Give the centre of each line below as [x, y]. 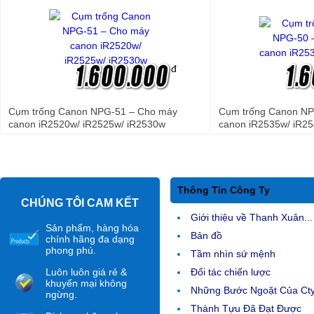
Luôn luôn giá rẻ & [86, 272]
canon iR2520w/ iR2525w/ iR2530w [87, 124]
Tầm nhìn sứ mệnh [233, 254]
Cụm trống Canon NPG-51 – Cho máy [93, 111]
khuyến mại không [86, 283]
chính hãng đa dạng [90, 239]
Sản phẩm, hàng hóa [92, 228]
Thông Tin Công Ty [224, 190]
